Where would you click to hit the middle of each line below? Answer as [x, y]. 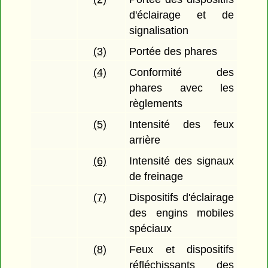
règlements [156, 104]
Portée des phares [173, 52]
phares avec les [182, 88]
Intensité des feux [182, 125]
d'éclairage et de [182, 15]
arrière [145, 140]
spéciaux [151, 229]
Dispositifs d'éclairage [182, 198]
